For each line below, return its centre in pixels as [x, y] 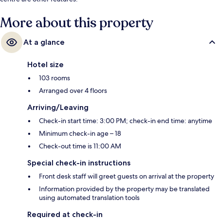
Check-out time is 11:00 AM [80, 146]
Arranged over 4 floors [73, 90]
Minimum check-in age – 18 [80, 133]
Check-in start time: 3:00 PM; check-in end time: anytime [126, 120]
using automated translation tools [89, 197]
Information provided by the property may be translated [124, 189]
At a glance [44, 42]
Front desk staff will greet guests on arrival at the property [127, 176]
